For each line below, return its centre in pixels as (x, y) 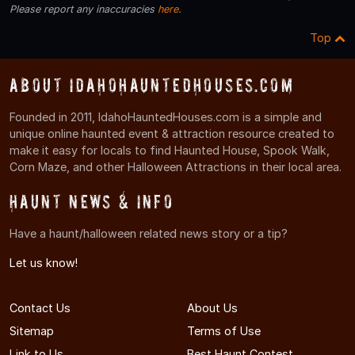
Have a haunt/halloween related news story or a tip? (149, 234)
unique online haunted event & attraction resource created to (172, 133)
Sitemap (32, 331)
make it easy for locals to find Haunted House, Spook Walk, (170, 150)
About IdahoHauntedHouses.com (152, 85)
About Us (212, 308)
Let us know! (44, 263)
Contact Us (40, 308)
